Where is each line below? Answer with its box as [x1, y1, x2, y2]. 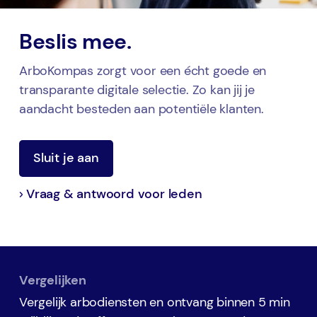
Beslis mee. [19, 28, 132, 56]
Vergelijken [19, 271, 86, 289]
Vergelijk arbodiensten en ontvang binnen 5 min [19, 294, 290, 311]
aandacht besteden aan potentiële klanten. [19, 100, 264, 118]
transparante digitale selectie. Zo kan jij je [19, 81, 255, 99]
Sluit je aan [33, 149, 99, 167]
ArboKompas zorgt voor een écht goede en [19, 62, 267, 80]
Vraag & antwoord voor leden [26, 185, 202, 203]
